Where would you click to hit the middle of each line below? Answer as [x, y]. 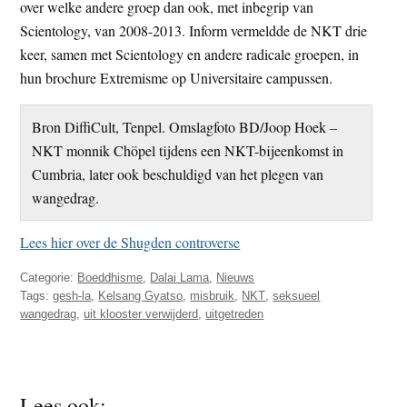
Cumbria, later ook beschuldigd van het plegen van [177, 174]
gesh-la [72, 296]
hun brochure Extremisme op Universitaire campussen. [177, 77]
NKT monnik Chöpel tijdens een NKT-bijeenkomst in [187, 150]
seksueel [297, 296]
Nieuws [236, 278]
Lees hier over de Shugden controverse [130, 243]
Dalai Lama [180, 278]
